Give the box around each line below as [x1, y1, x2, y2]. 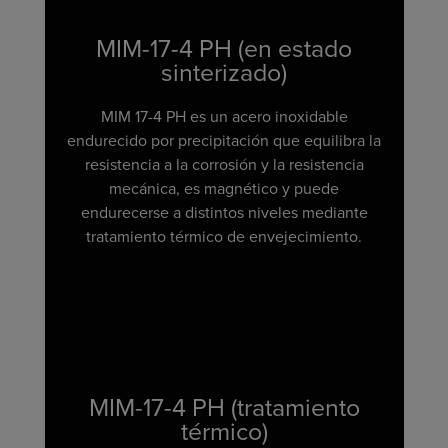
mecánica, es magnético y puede [109, 177, 339, 200]
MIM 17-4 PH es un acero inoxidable [100, 105, 348, 128]
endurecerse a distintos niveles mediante [80, 201, 368, 224]
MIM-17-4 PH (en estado [96, 30, 352, 67]
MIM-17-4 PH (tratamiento [88, 389, 360, 426]
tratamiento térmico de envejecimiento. [86, 225, 362, 248]
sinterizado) [161, 54, 287, 91]
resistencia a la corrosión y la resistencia [84, 153, 364, 176]
